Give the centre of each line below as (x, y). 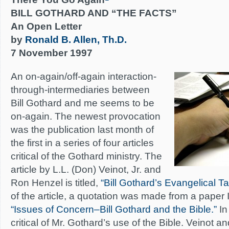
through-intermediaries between (80, 90)
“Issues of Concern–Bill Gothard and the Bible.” (115, 209)
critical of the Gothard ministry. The (86, 156)
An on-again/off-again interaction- (84, 76)
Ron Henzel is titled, (56, 183)
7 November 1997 (52, 53)
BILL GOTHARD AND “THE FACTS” (94, 13)
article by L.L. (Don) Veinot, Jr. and (86, 169)
